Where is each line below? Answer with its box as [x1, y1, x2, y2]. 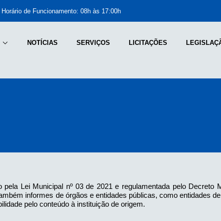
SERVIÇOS [76, 38, 110, 46]
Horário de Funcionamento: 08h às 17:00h [1, 7, 121, 15]
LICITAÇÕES [128, 38, 167, 46]
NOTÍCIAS [27, 38, 58, 46]
